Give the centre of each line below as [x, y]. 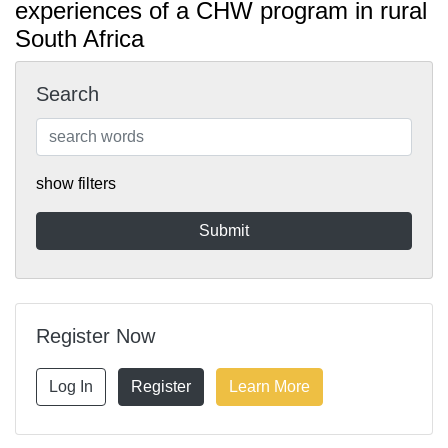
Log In [71, 387]
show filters [76, 184]
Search [67, 94]
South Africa [79, 39]
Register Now [95, 336]
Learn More [269, 387]
